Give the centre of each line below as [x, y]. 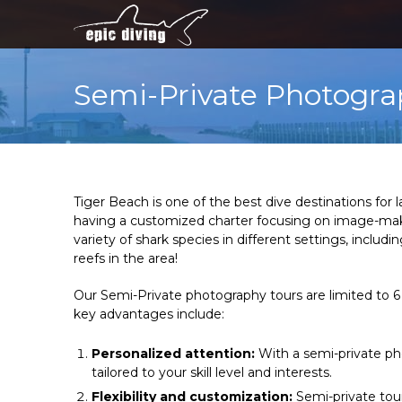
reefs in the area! [126, 258]
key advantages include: [149, 314]
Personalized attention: [173, 354]
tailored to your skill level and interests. [212, 372]
